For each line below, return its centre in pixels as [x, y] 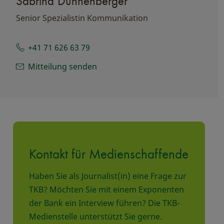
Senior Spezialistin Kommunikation [82, 18]
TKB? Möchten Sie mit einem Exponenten [106, 189]
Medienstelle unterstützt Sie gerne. [95, 216]
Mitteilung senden [62, 66]
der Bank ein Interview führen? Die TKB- [104, 203]
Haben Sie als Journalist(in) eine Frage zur [108, 176]
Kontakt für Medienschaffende [109, 153]
